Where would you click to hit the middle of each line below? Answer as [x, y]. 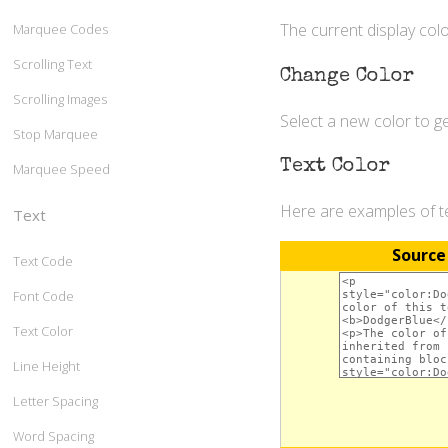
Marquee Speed [61, 168]
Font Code [43, 295]
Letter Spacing [55, 400]
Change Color [346, 76]
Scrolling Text [52, 63]
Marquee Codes [60, 28]
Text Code [43, 260]
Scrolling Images [60, 98]
